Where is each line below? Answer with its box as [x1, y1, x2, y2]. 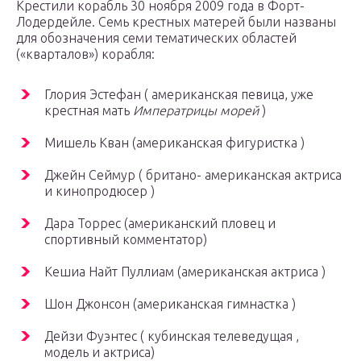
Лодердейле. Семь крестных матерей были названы [16, 15, 336, 30]
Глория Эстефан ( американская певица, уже [44, 87, 313, 102]
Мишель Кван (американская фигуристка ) [44, 135, 305, 151]
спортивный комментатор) [44, 232, 207, 247]
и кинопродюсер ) [44, 184, 155, 199]
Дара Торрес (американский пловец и [44, 216, 276, 231]
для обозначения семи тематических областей [16, 31, 297, 46]
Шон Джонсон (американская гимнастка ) [44, 297, 296, 312]
